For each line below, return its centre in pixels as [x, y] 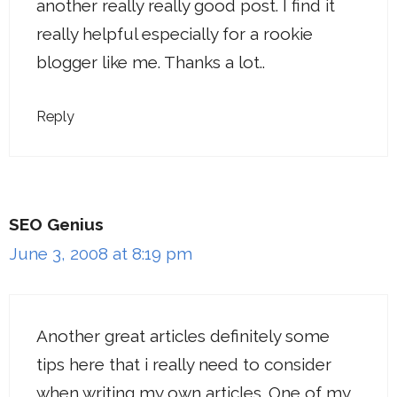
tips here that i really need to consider [184, 364]
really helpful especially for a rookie [175, 33]
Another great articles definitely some [183, 335]
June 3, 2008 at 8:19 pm [101, 253]
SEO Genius [56, 224]
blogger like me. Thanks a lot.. [151, 62]
